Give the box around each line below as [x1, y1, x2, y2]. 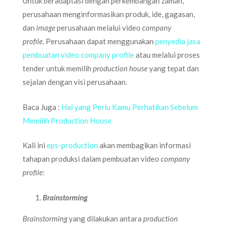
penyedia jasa [155, 37, 200, 46]
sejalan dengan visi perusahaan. [23, 77, 127, 86]
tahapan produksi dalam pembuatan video [23, 154, 161, 163]
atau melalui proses [134, 50, 200, 59]
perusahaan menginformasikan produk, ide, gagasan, [23, 10, 195, 19]
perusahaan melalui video [57, 23, 142, 32]
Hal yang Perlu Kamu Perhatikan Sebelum [61, 102, 198, 111]
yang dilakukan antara [69, 213, 143, 223]
